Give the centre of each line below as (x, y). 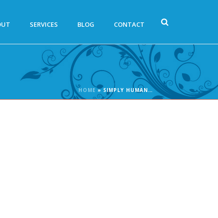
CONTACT (129, 24)
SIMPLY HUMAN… (128, 90)
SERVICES (44, 24)
